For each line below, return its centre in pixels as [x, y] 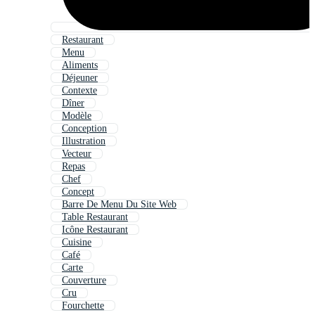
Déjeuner [80, 78]
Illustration [84, 141]
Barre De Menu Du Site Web [119, 205]
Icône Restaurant [95, 230]
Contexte [79, 91]
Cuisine [77, 243]
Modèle [77, 116]
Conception [84, 129]
